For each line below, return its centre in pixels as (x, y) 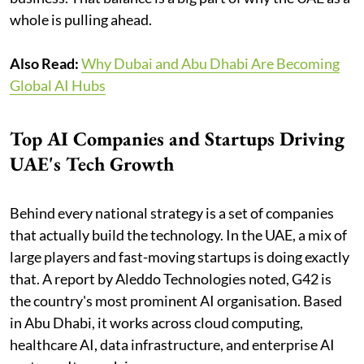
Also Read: (45, 63)
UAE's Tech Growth (92, 163)
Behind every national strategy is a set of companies (172, 212)
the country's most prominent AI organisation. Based (176, 300)
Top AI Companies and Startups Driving (177, 138)
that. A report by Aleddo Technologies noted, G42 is (171, 278)
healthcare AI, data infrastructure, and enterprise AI (172, 344)
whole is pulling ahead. (81, 19)
